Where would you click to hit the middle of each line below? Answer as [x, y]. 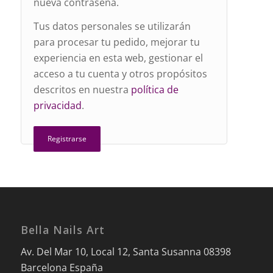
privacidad [57, 106]
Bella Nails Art [62, 229]
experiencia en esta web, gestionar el [118, 58]
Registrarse [67, 138]
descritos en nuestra [82, 90]
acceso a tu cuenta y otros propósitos [120, 74]
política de [154, 90]
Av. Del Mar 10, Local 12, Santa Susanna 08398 [126, 252]
